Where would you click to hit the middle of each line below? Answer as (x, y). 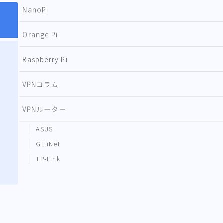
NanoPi (36, 9)
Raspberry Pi (45, 59)
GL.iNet (48, 143)
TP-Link (48, 158)
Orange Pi (40, 34)
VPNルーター (45, 109)
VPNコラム (41, 84)
